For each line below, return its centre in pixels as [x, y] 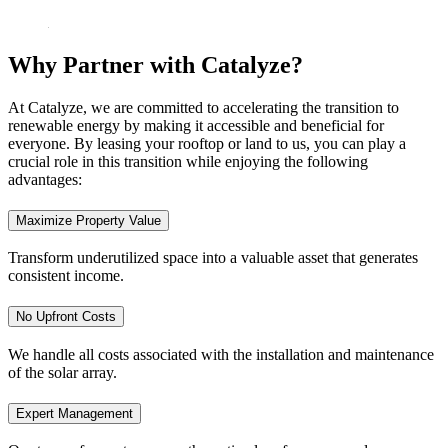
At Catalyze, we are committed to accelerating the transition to [203, 108]
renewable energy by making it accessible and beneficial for [196, 126]
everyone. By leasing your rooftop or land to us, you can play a [207, 144]
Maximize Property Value [88, 220]
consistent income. [66, 276]
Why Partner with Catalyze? [155, 65]
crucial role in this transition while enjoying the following [188, 162]
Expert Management [74, 413]
